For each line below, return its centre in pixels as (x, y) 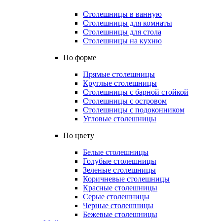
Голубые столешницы (120, 161)
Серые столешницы (116, 197)
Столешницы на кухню (122, 41)
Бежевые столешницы (120, 214)
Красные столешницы (120, 188)
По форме (80, 57)
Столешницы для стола (122, 32)
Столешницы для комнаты (128, 23)
